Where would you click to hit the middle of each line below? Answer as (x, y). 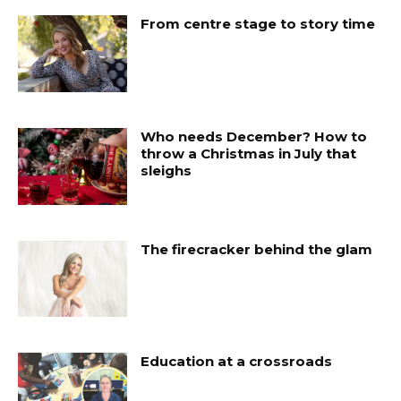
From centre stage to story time (258, 24)
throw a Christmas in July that (249, 153)
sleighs (166, 170)
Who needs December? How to (254, 136)
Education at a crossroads (237, 362)
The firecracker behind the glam (257, 249)
